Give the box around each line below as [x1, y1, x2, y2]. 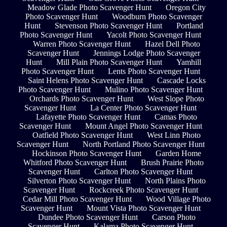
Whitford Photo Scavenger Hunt [23, 158, 127, 167]
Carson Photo [152, 213, 196, 222]
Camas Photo [155, 112, 197, 122]
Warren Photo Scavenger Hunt [33, 40, 131, 49]
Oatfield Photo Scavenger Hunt [32, 131, 133, 140]
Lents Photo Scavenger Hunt [107, 67, 200, 76]
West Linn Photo [147, 131, 201, 140]
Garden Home [156, 149, 201, 158]
